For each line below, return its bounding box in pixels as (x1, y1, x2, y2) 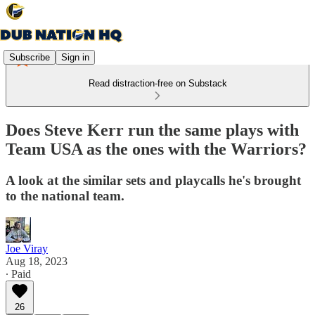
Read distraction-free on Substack (88, 78, 227, 89)
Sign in (61, 51, 89, 63)
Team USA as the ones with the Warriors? (6, 139, 307, 158)
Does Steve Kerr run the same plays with (6, 120, 299, 139)
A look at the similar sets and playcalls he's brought (6, 172, 301, 188)
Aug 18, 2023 (6, 255, 67, 267)
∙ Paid (6, 267, 31, 280)
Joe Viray (6, 242, 48, 255)
